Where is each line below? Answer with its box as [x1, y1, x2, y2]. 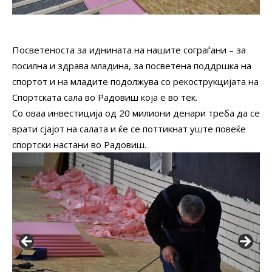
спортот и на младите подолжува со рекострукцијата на [12, 75, 259, 87]
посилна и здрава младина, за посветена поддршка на [12, 59, 251, 72]
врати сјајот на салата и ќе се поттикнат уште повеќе [12, 122, 246, 135]
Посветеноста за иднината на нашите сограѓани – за [12, 43, 246, 56]
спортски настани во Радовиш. [12, 138, 146, 151]
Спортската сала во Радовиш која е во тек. [12, 90, 197, 103]
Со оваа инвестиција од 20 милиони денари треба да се [12, 106, 260, 119]
